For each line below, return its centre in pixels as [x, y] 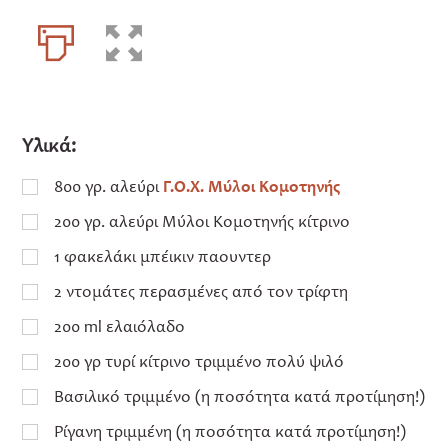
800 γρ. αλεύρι [109, 186]
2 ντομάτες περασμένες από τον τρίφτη [201, 291]
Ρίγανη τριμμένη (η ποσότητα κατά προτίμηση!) [230, 431]
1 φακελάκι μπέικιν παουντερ [163, 256]
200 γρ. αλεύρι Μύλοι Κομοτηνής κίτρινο [202, 221]
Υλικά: [49, 145]
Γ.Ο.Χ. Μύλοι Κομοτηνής [252, 186]
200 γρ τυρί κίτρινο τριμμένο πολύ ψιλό [199, 361]
